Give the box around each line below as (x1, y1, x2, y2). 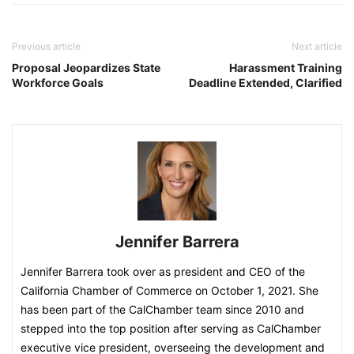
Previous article (12, 40, 81, 52)
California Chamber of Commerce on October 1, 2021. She (21, 284, 318, 297)
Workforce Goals (12, 76, 104, 89)
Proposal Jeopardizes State (12, 61, 160, 74)
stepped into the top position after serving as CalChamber (21, 322, 321, 335)
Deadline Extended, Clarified (189, 76, 342, 89)
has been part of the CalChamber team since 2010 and (21, 303, 304, 316)
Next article (292, 40, 342, 52)
